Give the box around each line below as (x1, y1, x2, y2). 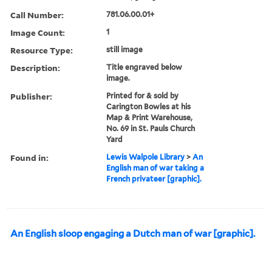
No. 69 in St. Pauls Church (106, 123, 195, 133)
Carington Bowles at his (106, 101, 191, 111)
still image (106, 44, 143, 54)
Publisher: (10, 90, 52, 102)
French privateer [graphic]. (106, 174, 202, 183)
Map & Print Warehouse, (106, 112, 193, 122)
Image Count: (10, 26, 65, 38)
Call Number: (10, 8, 64, 21)
